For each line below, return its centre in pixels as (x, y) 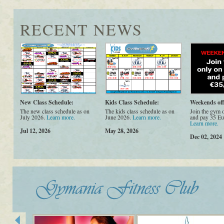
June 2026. (119, 117)
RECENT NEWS (81, 29)
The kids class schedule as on (140, 111)
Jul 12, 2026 (35, 131)
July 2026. (33, 117)
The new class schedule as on (55, 111)
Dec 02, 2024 (206, 137)
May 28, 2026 (122, 131)
